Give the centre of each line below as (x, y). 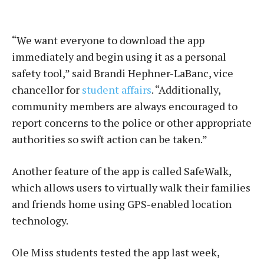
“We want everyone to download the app (108, 40)
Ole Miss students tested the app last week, (115, 252)
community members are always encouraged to (125, 106)
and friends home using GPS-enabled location (122, 204)
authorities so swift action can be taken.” (110, 139)
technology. (40, 220)
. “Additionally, (186, 90)
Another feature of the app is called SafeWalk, (121, 171)
